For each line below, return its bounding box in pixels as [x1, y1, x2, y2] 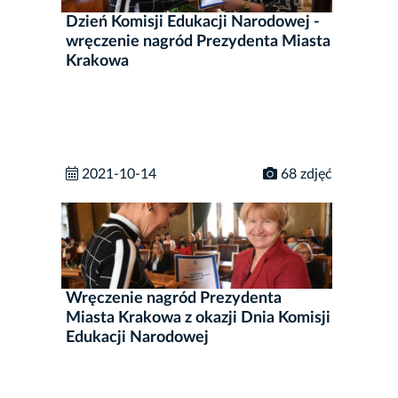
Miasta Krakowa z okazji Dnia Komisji [66, 309, 330, 326]
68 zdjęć [277, 166, 332, 181]
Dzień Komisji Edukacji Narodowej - [66, 14, 320, 31]
